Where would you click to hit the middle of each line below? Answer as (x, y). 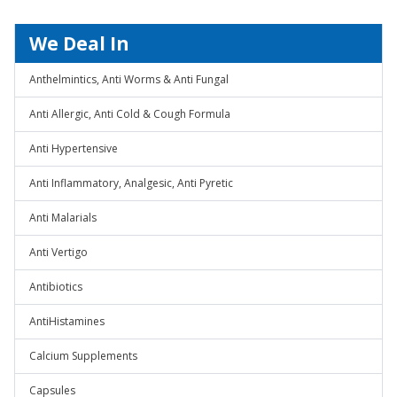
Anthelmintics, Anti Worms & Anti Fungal (129, 79)
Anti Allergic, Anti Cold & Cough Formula (130, 114)
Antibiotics (56, 287)
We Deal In (79, 43)
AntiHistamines (67, 321)
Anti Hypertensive (74, 148)
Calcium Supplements (83, 356)
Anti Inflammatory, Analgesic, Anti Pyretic (131, 183)
